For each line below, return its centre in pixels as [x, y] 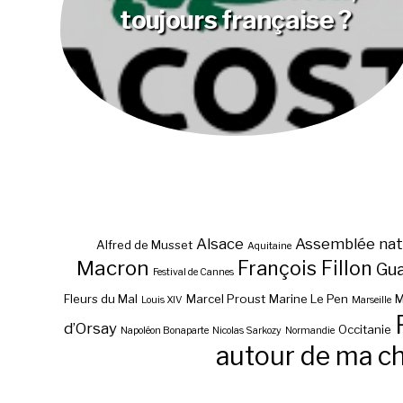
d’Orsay [90, 329]
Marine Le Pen [308, 299]
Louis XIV [161, 300]
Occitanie [364, 330]
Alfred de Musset [144, 245]
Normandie [309, 331]
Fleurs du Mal [100, 299]
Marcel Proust [225, 299]
